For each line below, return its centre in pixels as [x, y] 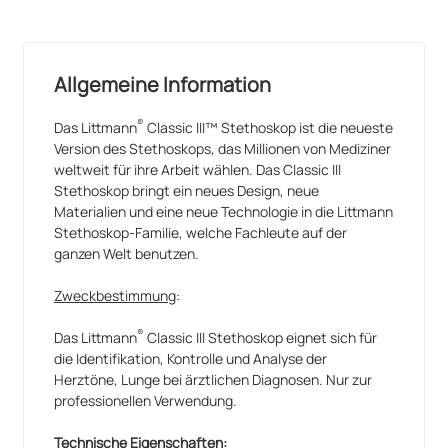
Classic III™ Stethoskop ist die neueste [269, 127]
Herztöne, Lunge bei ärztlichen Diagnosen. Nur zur [213, 379]
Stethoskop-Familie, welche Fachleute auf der [201, 232]
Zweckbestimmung [115, 295]
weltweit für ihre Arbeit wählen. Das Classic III [198, 169]
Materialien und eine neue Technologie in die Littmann [224, 211]
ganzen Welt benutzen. [127, 253]
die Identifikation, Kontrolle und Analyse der [191, 358]
